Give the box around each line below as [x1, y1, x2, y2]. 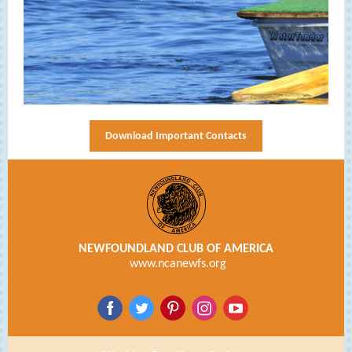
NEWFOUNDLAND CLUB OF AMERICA [79, 243, 273, 255]
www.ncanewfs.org [126, 258, 226, 270]
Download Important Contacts [105, 130, 247, 142]
